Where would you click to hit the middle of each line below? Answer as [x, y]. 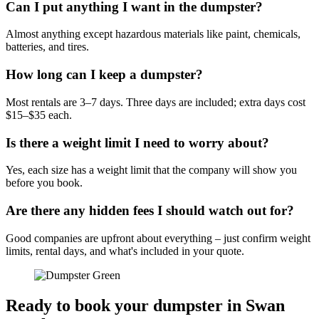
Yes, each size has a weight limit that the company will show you [151, 170]
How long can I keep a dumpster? [104, 75]
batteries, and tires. [47, 47]
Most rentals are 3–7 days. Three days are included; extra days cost [156, 102]
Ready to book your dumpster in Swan [145, 305]
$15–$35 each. [39, 115]
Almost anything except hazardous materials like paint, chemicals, [153, 34]
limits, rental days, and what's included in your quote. [125, 251]
